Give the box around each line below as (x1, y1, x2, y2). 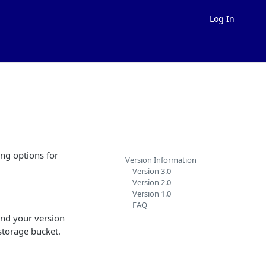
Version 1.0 (132, 188, 171, 199)
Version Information (125, 154, 197, 165)
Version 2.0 (132, 177, 171, 188)
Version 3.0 (132, 166, 171, 176)
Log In (210, 12, 235, 24)
